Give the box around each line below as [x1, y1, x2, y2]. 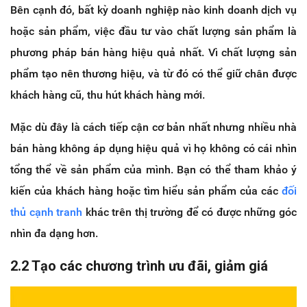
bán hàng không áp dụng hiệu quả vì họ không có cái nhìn [10, 141, 297, 155]
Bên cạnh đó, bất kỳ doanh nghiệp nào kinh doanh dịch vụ [10, 3, 297, 16]
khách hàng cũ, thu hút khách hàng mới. [10, 88, 205, 101]
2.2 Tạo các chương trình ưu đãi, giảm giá [10, 257, 268, 274]
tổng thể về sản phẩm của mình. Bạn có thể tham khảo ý [10, 162, 297, 176]
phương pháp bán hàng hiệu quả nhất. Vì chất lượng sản [10, 45, 297, 59]
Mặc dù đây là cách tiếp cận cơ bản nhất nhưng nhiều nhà [10, 120, 297, 134]
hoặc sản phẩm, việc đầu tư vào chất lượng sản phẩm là [10, 24, 297, 38]
